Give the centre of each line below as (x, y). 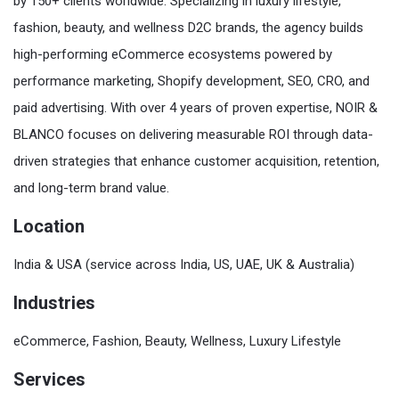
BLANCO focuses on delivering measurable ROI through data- (193, 134)
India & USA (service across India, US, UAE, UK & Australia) (184, 265)
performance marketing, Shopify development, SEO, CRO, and (191, 81)
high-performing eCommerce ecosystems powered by (173, 54)
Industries (54, 303)
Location (49, 226)
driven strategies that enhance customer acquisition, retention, (196, 161)
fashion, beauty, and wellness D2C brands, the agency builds (188, 28)
